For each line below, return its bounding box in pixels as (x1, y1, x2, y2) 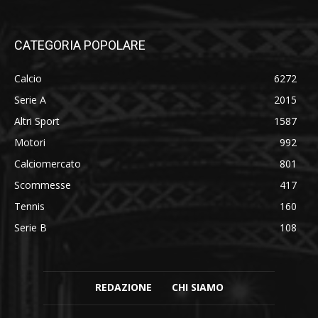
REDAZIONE (94, 280, 152, 294)
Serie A (14, 92, 46, 106)
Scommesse (14, 177, 71, 192)
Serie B (14, 220, 47, 234)
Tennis (14, 199, 45, 213)
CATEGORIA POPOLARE (14, 37, 146, 53)
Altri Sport (14, 114, 60, 128)
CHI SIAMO (171, 280, 224, 294)
